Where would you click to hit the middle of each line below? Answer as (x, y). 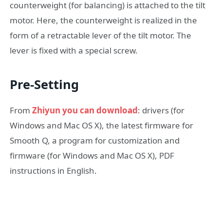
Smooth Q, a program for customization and (95, 140)
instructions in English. (53, 170)
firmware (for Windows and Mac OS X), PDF (92, 155)
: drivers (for (161, 110)
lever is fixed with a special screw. (74, 51)
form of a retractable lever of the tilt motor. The (100, 36)
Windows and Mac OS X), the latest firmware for (101, 125)
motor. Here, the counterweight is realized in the (103, 20)
